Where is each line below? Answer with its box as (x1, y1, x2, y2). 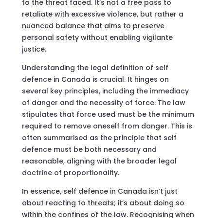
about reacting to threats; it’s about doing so (21, 198, 184, 208)
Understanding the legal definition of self (21, 62, 168, 73)
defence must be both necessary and (21, 144, 157, 154)
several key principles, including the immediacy (21, 86, 189, 96)
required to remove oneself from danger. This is (21, 121, 192, 131)
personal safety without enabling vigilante (21, 32, 173, 42)
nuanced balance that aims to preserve (21, 20, 164, 31)
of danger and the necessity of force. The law (21, 97, 185, 108)
